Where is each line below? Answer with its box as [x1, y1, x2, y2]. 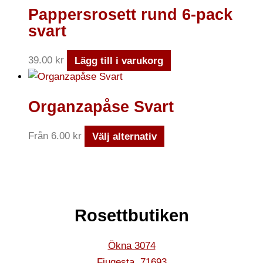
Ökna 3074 [107, 240, 156, 251]
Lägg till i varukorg [74, 55, 163, 66]
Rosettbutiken [74, 205, 189, 225]
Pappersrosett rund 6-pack [28, 6, 232, 24]
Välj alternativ [92, 130, 157, 142]
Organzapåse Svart [28, 97, 174, 116]
